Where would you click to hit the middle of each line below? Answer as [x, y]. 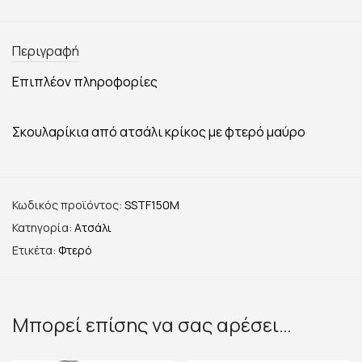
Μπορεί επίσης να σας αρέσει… [152, 324]
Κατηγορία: [43, 227]
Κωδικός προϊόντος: [68, 204]
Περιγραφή [46, 51]
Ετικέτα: [35, 250]
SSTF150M [152, 204]
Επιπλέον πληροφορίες [85, 81]
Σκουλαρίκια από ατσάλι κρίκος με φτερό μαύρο [159, 131]
